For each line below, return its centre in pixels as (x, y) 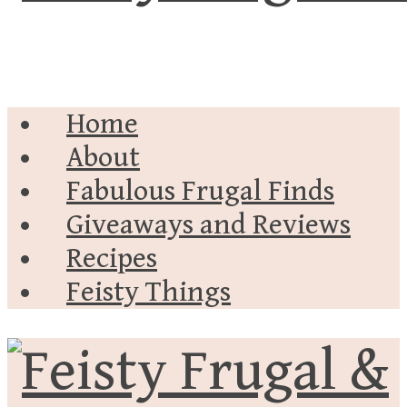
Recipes (112, 258)
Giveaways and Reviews (208, 225)
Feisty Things (149, 292)
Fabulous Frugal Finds (200, 191)
